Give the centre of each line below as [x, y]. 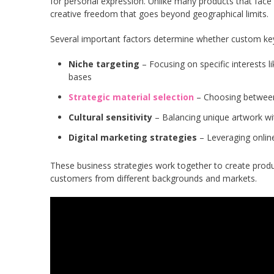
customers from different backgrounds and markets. [154, 178]
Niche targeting [104, 64]
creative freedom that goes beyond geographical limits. [159, 14]
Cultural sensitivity [110, 117]
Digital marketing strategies [133, 137]
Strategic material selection [131, 97]
